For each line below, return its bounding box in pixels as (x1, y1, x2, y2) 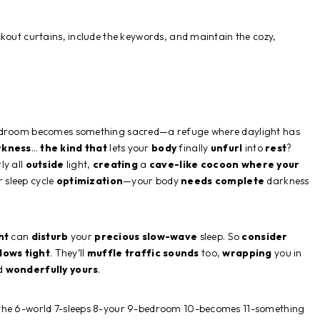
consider (241, 229, 288, 243)
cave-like (149, 157, 199, 171)
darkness (264, 174, 309, 187)
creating (92, 157, 139, 171)
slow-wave (141, 229, 198, 243)
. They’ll (50, 246, 87, 259)
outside (25, 157, 64, 171)
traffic (124, 246, 161, 259)
